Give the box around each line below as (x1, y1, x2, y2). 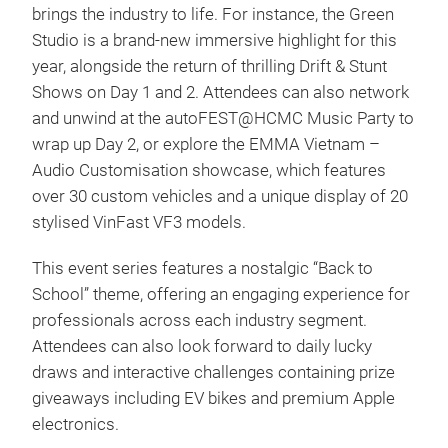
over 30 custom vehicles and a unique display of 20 (32, 187, 408, 206)
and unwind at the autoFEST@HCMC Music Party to (32, 109, 414, 128)
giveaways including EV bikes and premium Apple (32, 389, 395, 408)
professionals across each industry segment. (32, 311, 367, 330)
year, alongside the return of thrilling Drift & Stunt (32, 57, 387, 76)
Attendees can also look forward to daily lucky (32, 337, 372, 356)
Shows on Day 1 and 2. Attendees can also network (32, 83, 409, 102)
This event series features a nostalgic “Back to (32, 259, 373, 278)
